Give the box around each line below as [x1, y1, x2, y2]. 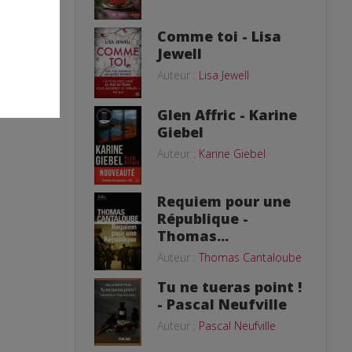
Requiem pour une [157, 192, 291, 211]
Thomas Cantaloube [199, 250, 302, 265]
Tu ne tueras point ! [157, 277, 302, 296]
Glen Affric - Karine [157, 105, 297, 125]
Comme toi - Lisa [157, 27, 281, 46]
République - [157, 209, 248, 228]
